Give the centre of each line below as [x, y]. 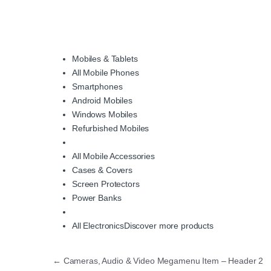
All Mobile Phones [106, 73]
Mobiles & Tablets [105, 59]
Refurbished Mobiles [111, 129]
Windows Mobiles [105, 115]
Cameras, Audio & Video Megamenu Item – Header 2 [162, 261]
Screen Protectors [106, 184]
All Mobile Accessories [113, 156]
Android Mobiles [102, 101]
